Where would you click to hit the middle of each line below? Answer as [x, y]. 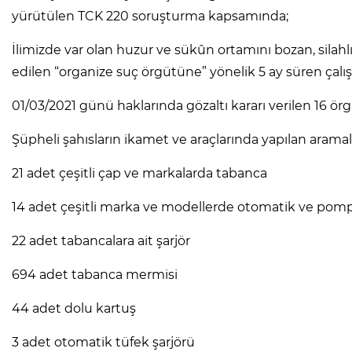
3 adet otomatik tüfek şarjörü [103, 343]
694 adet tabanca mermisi [95, 275]
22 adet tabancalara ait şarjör [101, 241]
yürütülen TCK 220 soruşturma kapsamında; [150, 16]
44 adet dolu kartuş [74, 309]
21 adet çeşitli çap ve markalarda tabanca [139, 174]
